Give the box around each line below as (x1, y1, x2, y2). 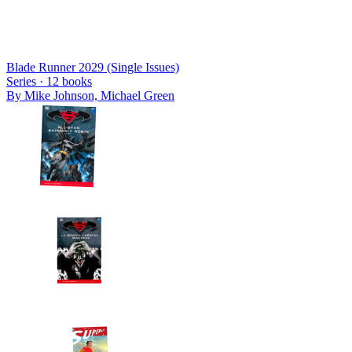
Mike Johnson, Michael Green (24, 88, 174, 102)
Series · (6, 74, 46, 88)
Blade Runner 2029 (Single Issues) (6, 60, 179, 74)
